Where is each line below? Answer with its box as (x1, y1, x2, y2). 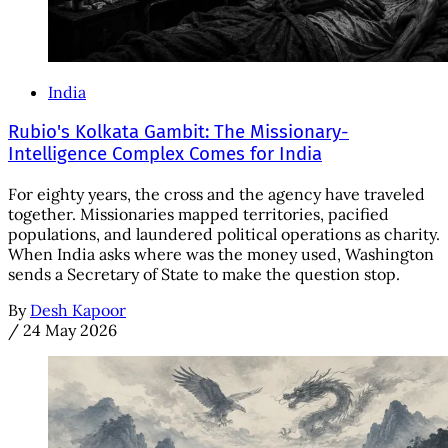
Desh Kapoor (30, 299, 126, 320)
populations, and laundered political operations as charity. (8, 223, 440, 244)
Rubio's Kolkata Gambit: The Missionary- (8, 121, 349, 144)
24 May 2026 (23, 319, 117, 340)
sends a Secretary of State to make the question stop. (8, 263, 400, 284)
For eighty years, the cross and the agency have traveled (8, 183, 425, 204)
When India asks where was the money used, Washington (8, 243, 434, 264)
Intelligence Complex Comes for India (8, 143, 322, 166)
